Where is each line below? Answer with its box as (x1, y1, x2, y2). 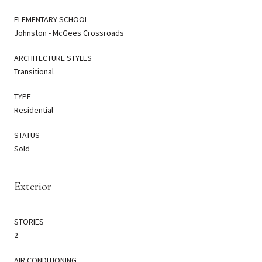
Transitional (14, 65, 54, 77)
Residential (14, 104, 53, 115)
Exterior (14, 179, 51, 194)
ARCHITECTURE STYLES (14, 52, 92, 63)
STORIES (14, 216, 44, 227)
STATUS (14, 129, 40, 140)
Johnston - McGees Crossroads (14, 27, 124, 38)
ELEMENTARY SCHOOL (14, 13, 88, 25)
